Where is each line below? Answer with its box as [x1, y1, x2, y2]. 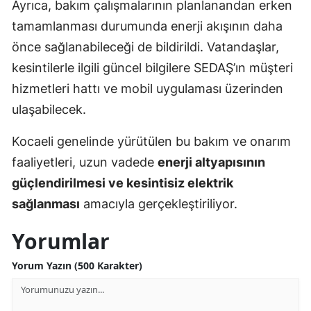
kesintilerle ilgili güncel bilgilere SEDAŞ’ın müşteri [12, 60, 293, 76]
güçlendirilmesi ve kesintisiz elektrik [12, 176, 233, 191]
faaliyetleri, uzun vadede [12, 155, 158, 170]
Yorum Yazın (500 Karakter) [12, 259, 142, 273]
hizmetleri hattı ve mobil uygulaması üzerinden [12, 81, 283, 96]
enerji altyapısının [158, 155, 265, 170]
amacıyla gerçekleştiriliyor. [80, 196, 237, 212]
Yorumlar [12, 227, 110, 256]
